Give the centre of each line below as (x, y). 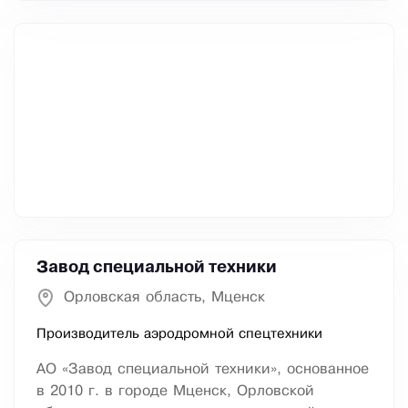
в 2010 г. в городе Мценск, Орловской (175, 392)
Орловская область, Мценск (164, 298)
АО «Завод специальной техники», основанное (203, 370)
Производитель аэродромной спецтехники (179, 335)
